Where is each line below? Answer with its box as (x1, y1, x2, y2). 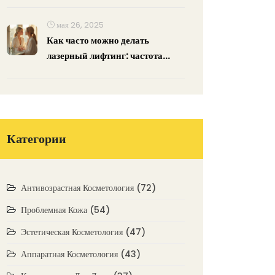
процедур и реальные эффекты (47, 64, 176, 77)
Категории (7, 130, 66, 147)
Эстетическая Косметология (21, 226, 125, 238)
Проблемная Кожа (21, 204, 90, 216)
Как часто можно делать (47, 34, 149, 47)
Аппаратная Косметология (21, 248, 120, 260)
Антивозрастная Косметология (21, 182, 136, 194)
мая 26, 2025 (55, 19, 104, 31)
